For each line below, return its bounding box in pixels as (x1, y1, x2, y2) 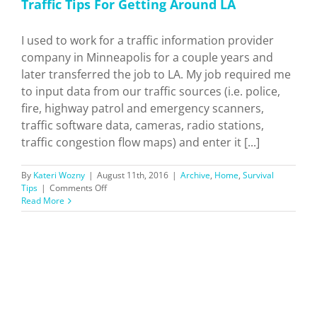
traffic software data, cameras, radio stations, (21, 117, 264, 134)
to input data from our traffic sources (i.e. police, (21, 83, 280, 100)
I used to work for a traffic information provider (21, 33, 274, 49)
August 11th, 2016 (97, 169, 168, 182)
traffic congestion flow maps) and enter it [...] (21, 134, 260, 151)
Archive (180, 169, 210, 182)
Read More (21, 195, 64, 207)
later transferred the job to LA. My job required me (21, 67, 291, 83)
